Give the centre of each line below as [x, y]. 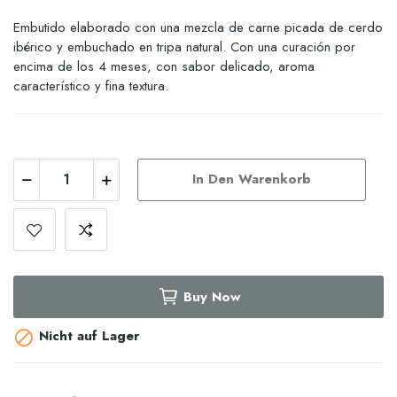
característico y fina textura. [91, 86]
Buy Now [211, 296]
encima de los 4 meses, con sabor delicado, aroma [164, 66]
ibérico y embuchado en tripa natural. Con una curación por [184, 47]
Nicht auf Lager [87, 336]
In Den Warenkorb [252, 179]
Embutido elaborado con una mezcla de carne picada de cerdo [198, 27]
